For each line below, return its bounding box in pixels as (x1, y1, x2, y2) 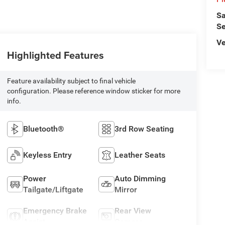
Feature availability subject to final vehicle (7, 77, 136, 85)
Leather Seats (115, 150, 166, 160)
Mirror (115, 185, 138, 195)
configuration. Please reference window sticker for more (7, 87, 180, 95)
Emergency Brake (23, 206, 87, 216)
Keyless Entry (23, 150, 72, 160)
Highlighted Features (7, 48, 104, 63)
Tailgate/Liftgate (23, 185, 83, 195)
